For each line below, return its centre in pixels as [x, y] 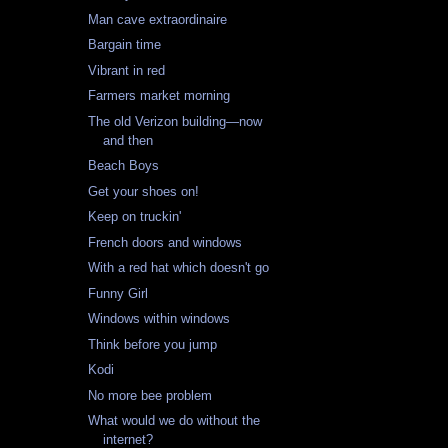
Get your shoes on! [144, 191]
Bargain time [125, 45]
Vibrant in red [127, 70]
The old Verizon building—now [175, 121]
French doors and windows [165, 242]
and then [128, 140]
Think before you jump [153, 344]
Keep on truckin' [135, 217]
